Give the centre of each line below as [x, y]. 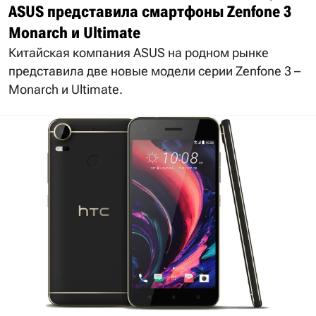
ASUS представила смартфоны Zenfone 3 [150, 11]
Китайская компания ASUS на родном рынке [139, 52]
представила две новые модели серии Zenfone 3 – [154, 71]
